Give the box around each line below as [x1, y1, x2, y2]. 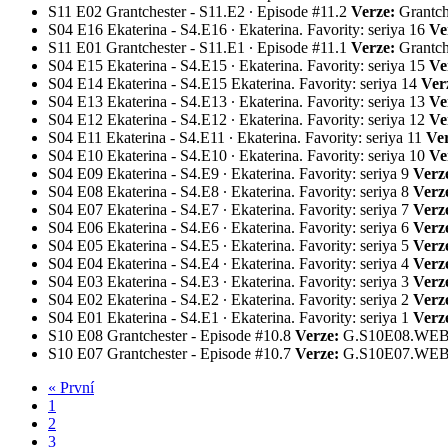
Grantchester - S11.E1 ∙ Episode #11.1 [106, 39, 347, 56]
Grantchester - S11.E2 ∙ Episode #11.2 [106, 3, 347, 20]
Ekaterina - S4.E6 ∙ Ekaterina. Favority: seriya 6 [107, 219, 409, 236]
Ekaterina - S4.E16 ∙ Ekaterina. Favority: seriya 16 [107, 21, 425, 38]
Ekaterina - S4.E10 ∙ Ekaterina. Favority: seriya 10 [107, 147, 425, 164]
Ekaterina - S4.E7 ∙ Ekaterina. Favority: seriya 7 [107, 201, 409, 218]
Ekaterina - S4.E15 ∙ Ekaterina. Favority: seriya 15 [107, 57, 425, 74]
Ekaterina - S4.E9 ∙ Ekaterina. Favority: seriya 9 [107, 165, 409, 182]
